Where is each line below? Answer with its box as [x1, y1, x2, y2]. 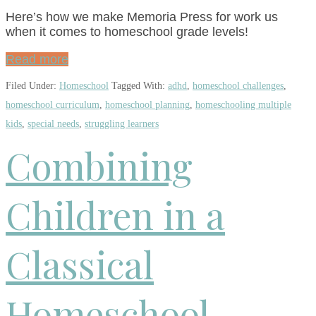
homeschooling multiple [195, 99, 291, 111]
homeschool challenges [193, 80, 284, 92]
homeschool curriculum [6, 99, 99, 111]
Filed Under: [6, 80, 59, 92]
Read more [6, 51, 68, 66]
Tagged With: [111, 80, 168, 92]
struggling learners [85, 119, 159, 130]
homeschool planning [105, 99, 190, 111]
